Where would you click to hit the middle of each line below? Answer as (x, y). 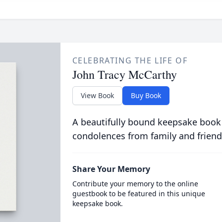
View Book (97, 95)
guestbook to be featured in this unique (139, 194)
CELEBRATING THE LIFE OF (130, 60)
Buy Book (146, 95)
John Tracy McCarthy (124, 74)
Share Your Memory (111, 169)
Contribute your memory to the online (135, 184)
